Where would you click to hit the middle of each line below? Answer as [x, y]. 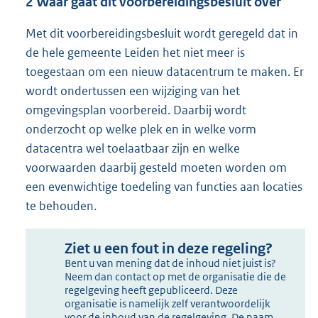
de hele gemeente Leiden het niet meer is [135, 52]
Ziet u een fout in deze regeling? [169, 248]
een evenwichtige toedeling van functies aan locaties [164, 186]
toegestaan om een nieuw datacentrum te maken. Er [165, 71]
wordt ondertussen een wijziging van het [133, 91]
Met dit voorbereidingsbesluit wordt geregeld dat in [162, 33]
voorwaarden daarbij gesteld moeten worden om [156, 167]
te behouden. [61, 205]
